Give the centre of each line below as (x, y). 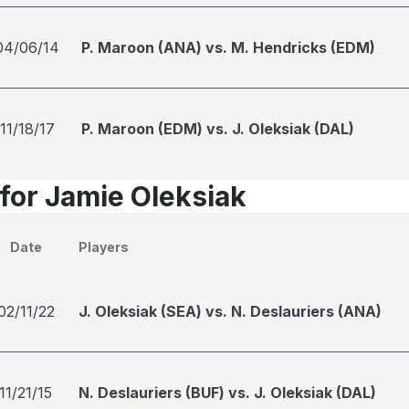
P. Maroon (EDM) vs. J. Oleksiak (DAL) (218, 129)
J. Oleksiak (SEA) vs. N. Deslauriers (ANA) (230, 311)
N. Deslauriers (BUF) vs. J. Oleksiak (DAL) (227, 393)
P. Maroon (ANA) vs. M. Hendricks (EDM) (228, 47)
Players (104, 247)
